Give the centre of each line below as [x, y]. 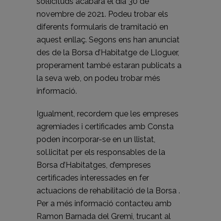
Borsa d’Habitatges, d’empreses [94, 165]
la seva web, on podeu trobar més [98, 78]
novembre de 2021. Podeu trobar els [102, 14]
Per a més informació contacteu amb [104, 203]
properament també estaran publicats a [109, 65]
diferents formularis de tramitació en [102, 27]
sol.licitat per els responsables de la [101, 152]
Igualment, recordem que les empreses [108, 114]
